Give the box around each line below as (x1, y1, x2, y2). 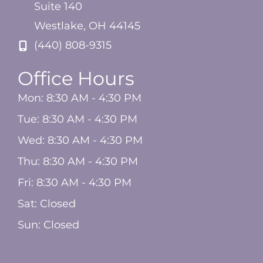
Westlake (34, 19, 83, 33)
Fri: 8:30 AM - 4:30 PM (18, 176, 131, 190)
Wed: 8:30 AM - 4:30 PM (18, 134, 143, 147)
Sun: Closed (18, 218, 79, 232)
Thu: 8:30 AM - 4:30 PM (18, 155, 138, 168)
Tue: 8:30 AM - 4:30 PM (18, 113, 137, 126)
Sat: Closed (18, 197, 76, 211)
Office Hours (18, 67, 134, 90)
